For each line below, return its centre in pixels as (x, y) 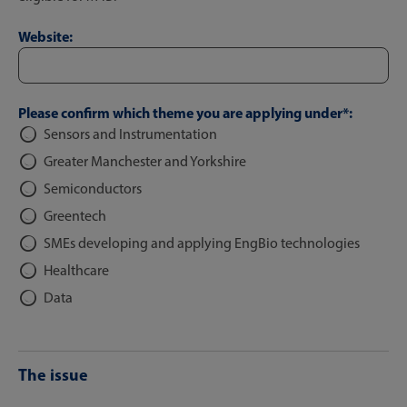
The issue (53, 375)
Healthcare (76, 270)
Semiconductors (93, 189)
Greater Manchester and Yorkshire (145, 161)
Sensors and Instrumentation (130, 134)
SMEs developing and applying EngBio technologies (202, 243)
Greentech (75, 216)
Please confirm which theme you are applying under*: (185, 113)
